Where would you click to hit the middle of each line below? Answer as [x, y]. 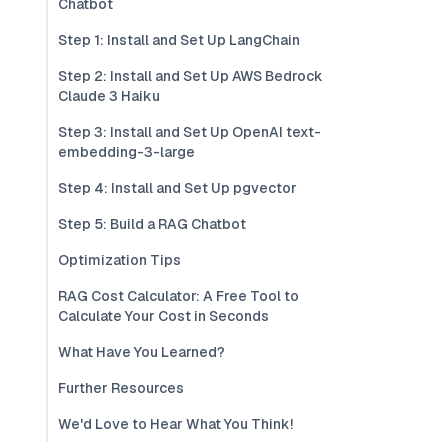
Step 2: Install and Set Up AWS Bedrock [190, 76]
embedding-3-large [126, 152]
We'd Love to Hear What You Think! [175, 424]
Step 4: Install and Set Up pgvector [177, 188]
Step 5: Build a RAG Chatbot [152, 224]
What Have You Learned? [141, 352]
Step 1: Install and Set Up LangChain [179, 40]
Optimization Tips [119, 260]
